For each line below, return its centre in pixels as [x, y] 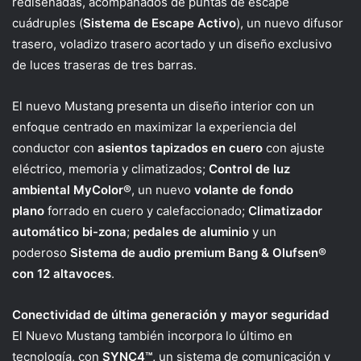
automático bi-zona [69, 231]
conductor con [55, 147]
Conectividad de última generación [114, 314]
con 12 [31, 273]
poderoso [41, 252]
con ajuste [295, 147]
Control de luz [249, 168]
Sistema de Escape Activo [160, 23]
